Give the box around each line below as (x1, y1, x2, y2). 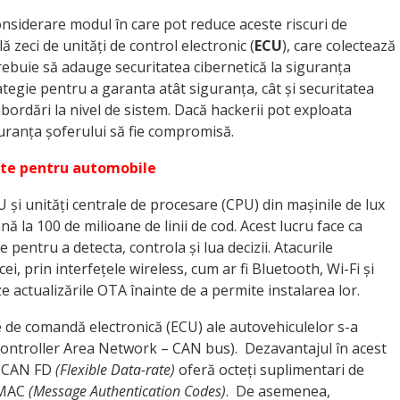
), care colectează (282, 36, 396, 55)
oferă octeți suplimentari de (175, 360, 364, 379)
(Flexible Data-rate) (55, 360, 175, 379)
